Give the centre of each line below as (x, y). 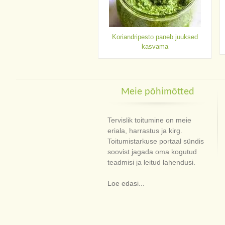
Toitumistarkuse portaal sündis (155, 141)
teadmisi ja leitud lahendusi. (151, 162)
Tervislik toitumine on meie (149, 120)
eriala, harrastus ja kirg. (145, 131)
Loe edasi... (126, 183)
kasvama (155, 46)
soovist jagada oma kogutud (152, 152)
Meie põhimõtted (157, 92)
